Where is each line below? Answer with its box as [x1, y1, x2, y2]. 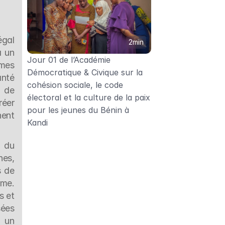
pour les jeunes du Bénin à [27, 105, 129, 115]
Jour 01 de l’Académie [27, 55, 110, 65]
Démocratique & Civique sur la [27, 67, 143, 77]
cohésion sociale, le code [27, 80, 123, 90]
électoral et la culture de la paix [27, 92, 150, 102]
